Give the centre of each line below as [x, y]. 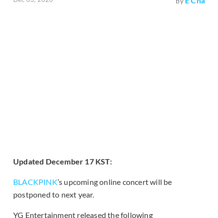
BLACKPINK [35, 182]
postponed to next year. [54, 195]
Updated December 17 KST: [63, 162]
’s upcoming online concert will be [115, 182]
